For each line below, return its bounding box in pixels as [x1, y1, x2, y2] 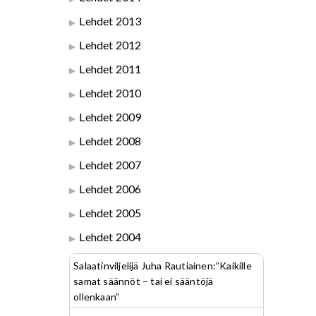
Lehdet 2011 [79, 61, 142, 75]
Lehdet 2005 [79, 205, 142, 219]
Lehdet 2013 [79, 13, 142, 28]
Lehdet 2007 [79, 157, 142, 171]
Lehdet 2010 [79, 85, 142, 99]
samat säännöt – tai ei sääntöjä [73, 274, 214, 287]
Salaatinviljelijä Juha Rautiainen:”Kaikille [73, 259, 252, 272]
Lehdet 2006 [79, 181, 142, 195]
